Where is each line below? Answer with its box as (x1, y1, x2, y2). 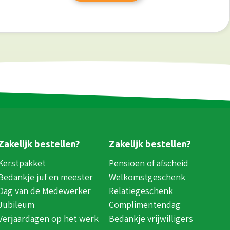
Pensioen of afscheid (109, 157, 188, 169)
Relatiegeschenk (109, 184, 173, 197)
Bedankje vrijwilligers (109, 212, 193, 224)
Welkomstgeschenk (109, 170, 185, 183)
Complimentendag (109, 198, 181, 210)
